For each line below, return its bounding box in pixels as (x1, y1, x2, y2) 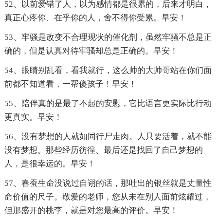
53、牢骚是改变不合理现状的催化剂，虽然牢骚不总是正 (4, 33, 212, 42)
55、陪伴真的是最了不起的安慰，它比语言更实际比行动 (4, 99, 212, 109)
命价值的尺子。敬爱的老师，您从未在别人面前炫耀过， (4, 192, 211, 202)
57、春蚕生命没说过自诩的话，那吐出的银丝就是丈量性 (4, 179, 212, 188)
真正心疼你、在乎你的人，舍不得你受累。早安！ (4, 13, 186, 23)
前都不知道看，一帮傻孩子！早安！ (4, 79, 137, 89)
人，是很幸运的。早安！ (4, 159, 95, 169)
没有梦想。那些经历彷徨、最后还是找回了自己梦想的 (4, 145, 203, 155)
